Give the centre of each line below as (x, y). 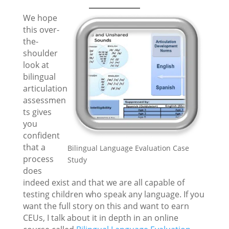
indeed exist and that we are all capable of (104, 183)
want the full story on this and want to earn (106, 206)
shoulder (40, 53)
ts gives (37, 112)
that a (34, 147)
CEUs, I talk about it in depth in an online (100, 218)
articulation (45, 89)
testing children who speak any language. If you (113, 194)
